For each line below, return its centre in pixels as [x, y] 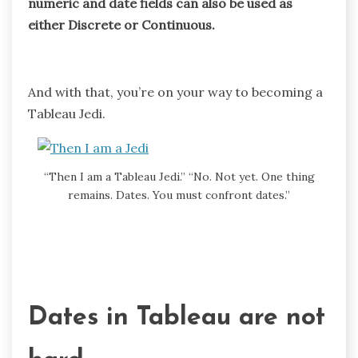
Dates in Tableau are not [177, 318]
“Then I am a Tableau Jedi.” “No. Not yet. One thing [179, 177]
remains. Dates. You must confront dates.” [179, 195]
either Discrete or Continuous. [123, 24]
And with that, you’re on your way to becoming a [175, 91]
